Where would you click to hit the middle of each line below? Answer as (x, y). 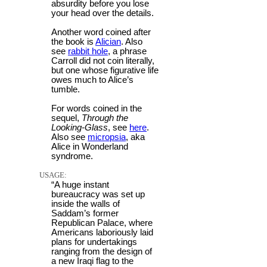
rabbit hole (88, 51)
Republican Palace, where (102, 223)
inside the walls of (86, 204)
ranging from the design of (102, 251)
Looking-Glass (80, 127)
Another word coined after (101, 32)
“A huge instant (80, 184)
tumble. (66, 89)
